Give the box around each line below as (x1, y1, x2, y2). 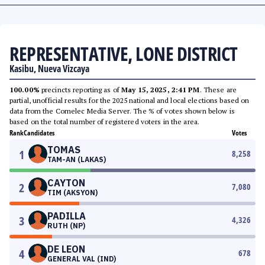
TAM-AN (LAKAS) (47, 155, 106, 164)
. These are (199, 85, 237, 94)
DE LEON (47, 243, 85, 255)
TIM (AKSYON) (47, 188, 98, 197)
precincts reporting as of (39, 85, 122, 94)
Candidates (24, 128, 54, 138)
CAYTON (47, 177, 85, 189)
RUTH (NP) (47, 221, 85, 230)
